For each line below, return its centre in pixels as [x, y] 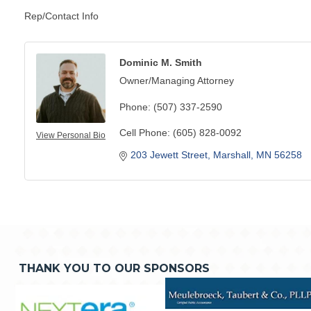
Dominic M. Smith [161, 62]
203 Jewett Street [169, 154]
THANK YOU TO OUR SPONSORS [114, 268]
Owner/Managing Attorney [177, 80]
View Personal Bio [71, 135]
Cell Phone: [145, 132]
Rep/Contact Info [61, 16]
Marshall [232, 154]
